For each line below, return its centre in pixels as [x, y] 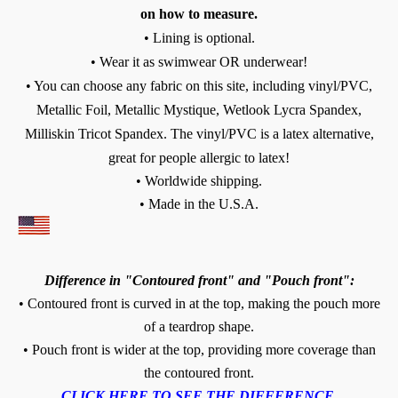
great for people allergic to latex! [199, 157]
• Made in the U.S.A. [199, 203]
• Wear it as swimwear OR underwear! [199, 61]
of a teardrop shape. [199, 326]
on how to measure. [199, 13]
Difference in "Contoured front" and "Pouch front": [199, 280]
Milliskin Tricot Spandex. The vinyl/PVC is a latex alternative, [199, 133]
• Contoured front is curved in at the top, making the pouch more [199, 303]
